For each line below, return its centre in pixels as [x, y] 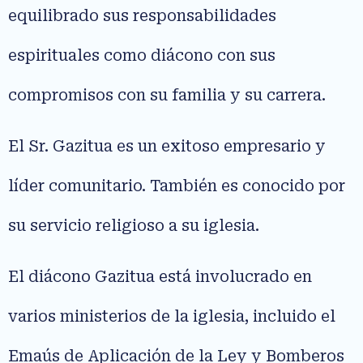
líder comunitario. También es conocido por [177, 186]
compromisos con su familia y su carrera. [167, 95]
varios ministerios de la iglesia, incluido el [172, 317]
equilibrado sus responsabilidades [142, 15]
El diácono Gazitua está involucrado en [160, 277]
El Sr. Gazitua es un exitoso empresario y [167, 146]
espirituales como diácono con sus [142, 55]
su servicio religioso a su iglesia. [134, 225]
